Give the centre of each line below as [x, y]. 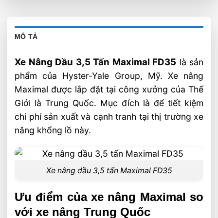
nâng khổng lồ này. [53, 130]
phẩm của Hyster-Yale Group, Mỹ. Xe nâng [109, 76]
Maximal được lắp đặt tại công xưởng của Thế [109, 90]
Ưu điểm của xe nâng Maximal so [109, 197]
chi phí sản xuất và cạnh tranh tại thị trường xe [109, 117]
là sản [190, 62]
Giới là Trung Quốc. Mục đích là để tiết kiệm [109, 103]
